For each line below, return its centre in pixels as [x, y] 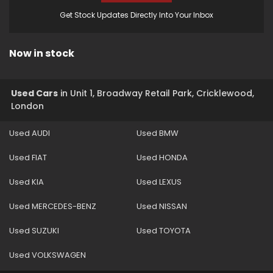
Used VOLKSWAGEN [48, 255]
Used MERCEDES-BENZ [53, 206]
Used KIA [27, 182]
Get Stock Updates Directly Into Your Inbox [136, 15]
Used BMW [158, 133]
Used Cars [34, 93]
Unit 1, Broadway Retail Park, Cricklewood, [161, 93]
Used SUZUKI [34, 231]
